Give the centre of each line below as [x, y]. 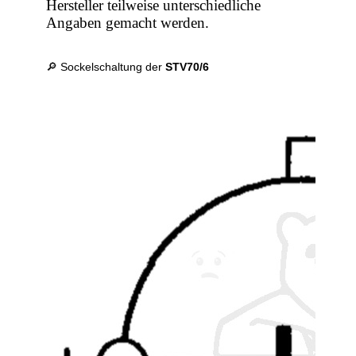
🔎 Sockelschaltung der [106, 67]
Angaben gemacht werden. [128, 23]
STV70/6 [188, 67]
